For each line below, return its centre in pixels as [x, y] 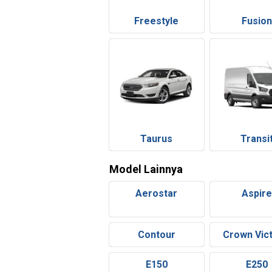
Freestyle [157, 21]
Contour [156, 235]
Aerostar [157, 194]
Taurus [157, 139]
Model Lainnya [146, 169]
